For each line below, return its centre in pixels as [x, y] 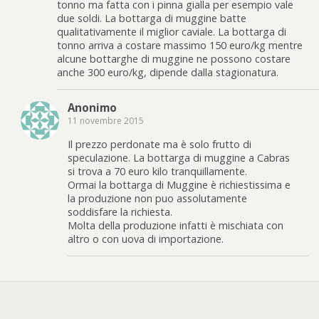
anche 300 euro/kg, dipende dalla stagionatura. [168, 72]
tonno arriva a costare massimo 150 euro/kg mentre [180, 45]
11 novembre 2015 [106, 121]
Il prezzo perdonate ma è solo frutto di [159, 144]
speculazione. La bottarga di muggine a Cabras [179, 157]
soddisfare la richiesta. [120, 211]
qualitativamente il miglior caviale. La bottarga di [172, 31]
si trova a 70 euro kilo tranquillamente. [157, 171]
